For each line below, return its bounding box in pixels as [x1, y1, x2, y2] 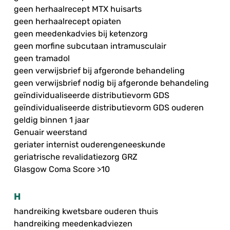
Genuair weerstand [14, 127, 87, 138]
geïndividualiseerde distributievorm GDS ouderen [14, 103, 204, 113]
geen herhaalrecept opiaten [14, 16, 121, 27]
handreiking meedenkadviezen [14, 219, 132, 229]
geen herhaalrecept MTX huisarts [14, 4, 142, 14]
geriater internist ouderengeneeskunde [14, 140, 165, 150]
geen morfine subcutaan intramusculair [14, 41, 166, 51]
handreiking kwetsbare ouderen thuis [14, 206, 158, 217]
